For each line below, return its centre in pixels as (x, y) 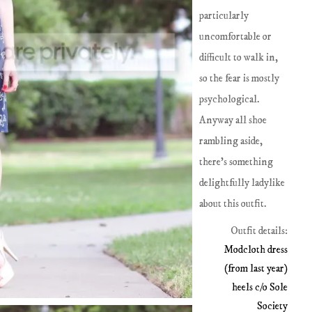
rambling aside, (231, 141)
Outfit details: (259, 231)
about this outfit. (233, 204)
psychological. (230, 99)
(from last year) (256, 269)
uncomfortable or (236, 37)
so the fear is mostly (240, 78)
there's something (236, 162)
